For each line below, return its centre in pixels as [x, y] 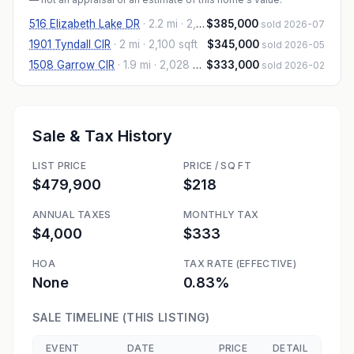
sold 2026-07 [293, 24]
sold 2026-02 [293, 65]
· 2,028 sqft [172, 65]
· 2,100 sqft [169, 44]
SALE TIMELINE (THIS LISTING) [121, 317]
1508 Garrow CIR [72, 65]
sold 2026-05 [293, 45]
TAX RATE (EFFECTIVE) [240, 264]
